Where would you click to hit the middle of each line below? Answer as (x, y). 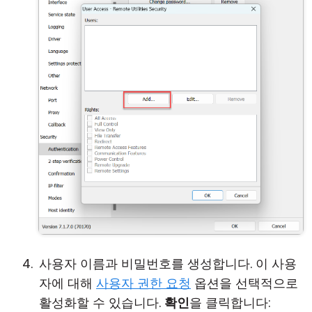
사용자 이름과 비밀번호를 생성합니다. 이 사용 (168, 264)
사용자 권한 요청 (143, 283)
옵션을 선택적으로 (244, 283)
